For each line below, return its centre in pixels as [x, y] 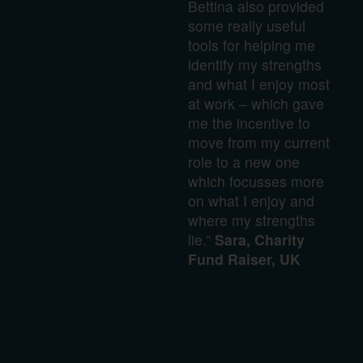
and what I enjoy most [258, 83]
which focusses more [256, 181]
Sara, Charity [259, 239]
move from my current [258, 142]
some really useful [246, 25]
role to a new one [243, 161]
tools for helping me [251, 45]
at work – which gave [256, 103]
